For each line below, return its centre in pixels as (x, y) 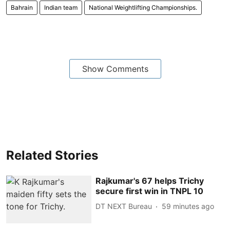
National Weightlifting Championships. (143, 7)
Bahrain (22, 7)
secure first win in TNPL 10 (150, 191)
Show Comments (115, 69)
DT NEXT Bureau (124, 206)
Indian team (61, 7)
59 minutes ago (188, 206)
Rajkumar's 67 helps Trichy (150, 180)
